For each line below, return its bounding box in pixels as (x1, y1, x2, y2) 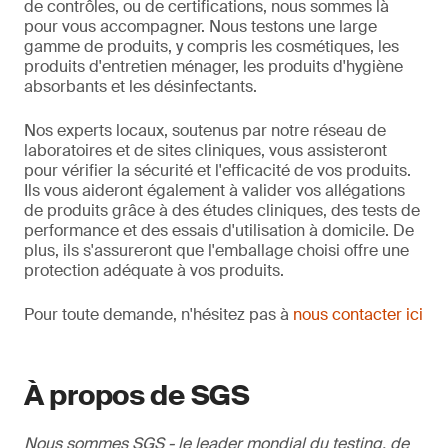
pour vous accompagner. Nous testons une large (24, 16, 377, 37)
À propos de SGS (24, 377, 250, 414)
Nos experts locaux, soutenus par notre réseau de (24, 120, 386, 141)
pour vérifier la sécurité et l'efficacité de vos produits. (24, 160, 411, 181)
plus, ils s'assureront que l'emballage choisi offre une (24, 240, 409, 261)
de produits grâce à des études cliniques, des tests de (24, 200, 420, 221)
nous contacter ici (293, 304, 423, 325)
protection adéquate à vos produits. (24, 260, 284, 281)
